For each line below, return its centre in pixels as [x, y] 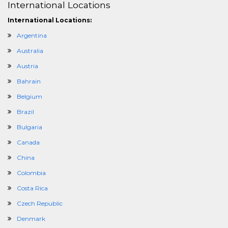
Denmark [31, 219]
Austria [27, 66]
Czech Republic [40, 203]
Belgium [30, 96]
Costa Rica [32, 188]
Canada [28, 142]
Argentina [32, 35]
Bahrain [29, 81]
